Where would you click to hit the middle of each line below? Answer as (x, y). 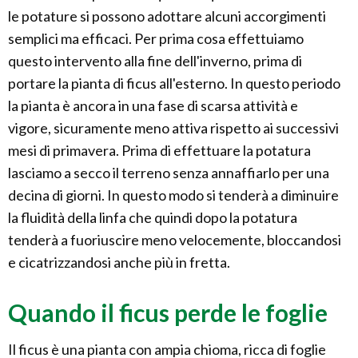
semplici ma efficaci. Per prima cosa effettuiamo (156, 39)
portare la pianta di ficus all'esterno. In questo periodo (174, 84)
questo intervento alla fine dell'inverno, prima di (155, 61)
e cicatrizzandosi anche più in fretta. (119, 263)
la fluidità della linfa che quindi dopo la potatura (153, 218)
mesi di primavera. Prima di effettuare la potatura (159, 151)
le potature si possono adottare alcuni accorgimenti (167, 16)
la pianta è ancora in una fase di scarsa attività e (153, 106)
